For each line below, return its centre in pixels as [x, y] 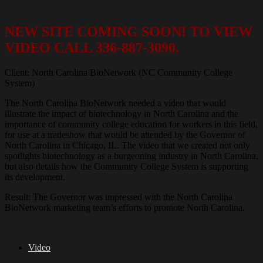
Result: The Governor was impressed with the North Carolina [119, 197]
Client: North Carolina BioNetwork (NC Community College [119, 72]
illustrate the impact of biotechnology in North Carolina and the [122, 113]
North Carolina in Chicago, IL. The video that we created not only [127, 145]
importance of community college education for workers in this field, [131, 124]
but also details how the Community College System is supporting [127, 166]
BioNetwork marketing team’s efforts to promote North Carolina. [125, 207]
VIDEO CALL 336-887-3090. [92, 47]
